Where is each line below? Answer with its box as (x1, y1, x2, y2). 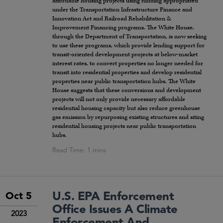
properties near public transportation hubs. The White (52, 78, 196, 86)
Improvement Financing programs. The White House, (52, 24, 194, 32)
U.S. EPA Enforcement (52, 191, 174, 204)
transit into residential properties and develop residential (52, 69, 202, 77)
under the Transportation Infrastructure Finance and (52, 6, 192, 14)
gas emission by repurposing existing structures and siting (52, 113, 204, 121)
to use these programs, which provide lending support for (52, 42, 205, 50)
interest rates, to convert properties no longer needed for (52, 60, 203, 68)
